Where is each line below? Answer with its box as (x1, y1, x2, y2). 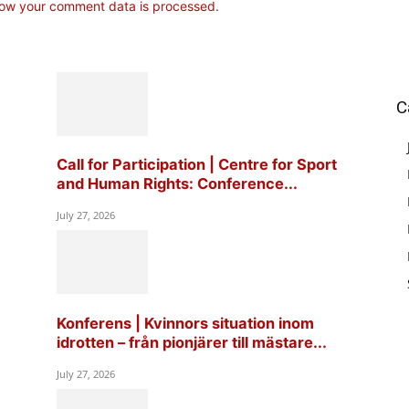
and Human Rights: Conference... (57, 173, 298, 193)
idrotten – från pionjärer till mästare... (57, 332, 327, 351)
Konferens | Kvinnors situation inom (57, 313, 314, 332)
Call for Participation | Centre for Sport (57, 154, 337, 173)
